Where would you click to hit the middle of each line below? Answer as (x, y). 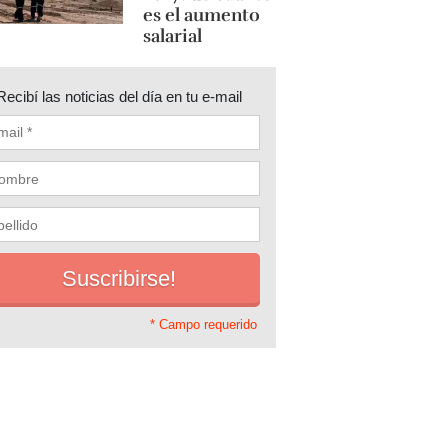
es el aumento (201, 15)
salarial (172, 36)
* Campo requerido (203, 325)
